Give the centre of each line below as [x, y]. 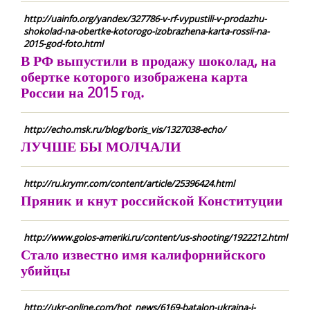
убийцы [46, 270]
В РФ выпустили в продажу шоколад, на [148, 61]
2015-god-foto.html [63, 44]
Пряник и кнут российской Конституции [152, 200]
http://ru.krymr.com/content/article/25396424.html [129, 183]
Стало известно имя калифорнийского [143, 254]
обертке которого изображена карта [134, 76]
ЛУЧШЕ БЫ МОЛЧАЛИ [101, 146]
